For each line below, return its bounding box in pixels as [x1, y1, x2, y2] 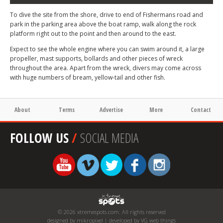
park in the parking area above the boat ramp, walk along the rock [10, 20, 196, 28]
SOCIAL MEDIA [80, 129, 138, 147]
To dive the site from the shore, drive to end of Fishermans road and [10, 10, 203, 19]
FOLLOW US [10, 129, 69, 147]
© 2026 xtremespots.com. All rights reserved [57, 208, 166, 216]
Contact [190, 106, 211, 114]
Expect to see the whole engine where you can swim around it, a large [10, 45, 205, 53]
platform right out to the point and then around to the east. [10, 29, 176, 38]
